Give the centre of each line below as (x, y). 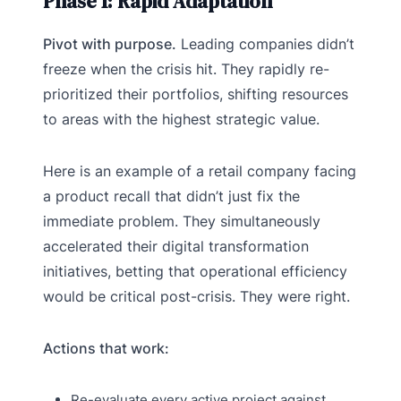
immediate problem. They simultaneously (182, 222)
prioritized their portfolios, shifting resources (196, 94)
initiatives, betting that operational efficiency (195, 272)
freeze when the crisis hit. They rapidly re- (186, 69)
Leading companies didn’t (265, 44)
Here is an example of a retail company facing (200, 171)
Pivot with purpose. (110, 44)
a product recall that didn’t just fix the (171, 196)
